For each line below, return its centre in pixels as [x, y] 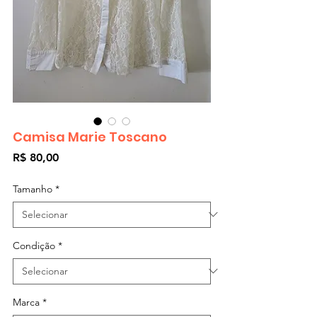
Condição [34, 245]
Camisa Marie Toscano [90, 137]
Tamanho [33, 189]
